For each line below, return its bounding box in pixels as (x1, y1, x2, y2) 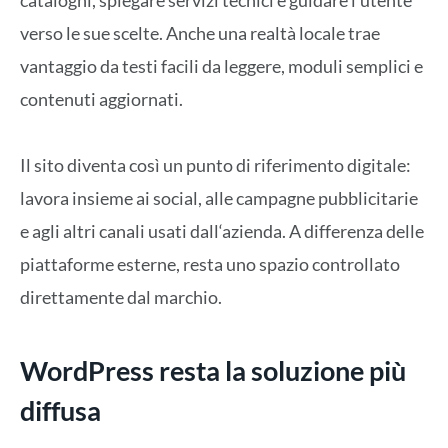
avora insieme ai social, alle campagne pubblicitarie (25, 187, 418, 210)
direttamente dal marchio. (20, 286, 222, 309)
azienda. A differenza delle (222, 220, 424, 243)
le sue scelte (66, 21, 159, 44)
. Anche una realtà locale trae (159, 21, 380, 44)
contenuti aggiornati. (20, 87, 183, 110)
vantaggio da (20, 54, 119, 77)
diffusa (20, 393, 101, 427)
